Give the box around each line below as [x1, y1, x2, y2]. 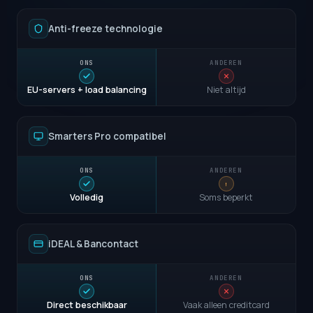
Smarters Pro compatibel [48, 130, 166, 143]
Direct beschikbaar [46, 299, 127, 312]
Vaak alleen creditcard [182, 299, 270, 312]
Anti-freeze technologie [48, 22, 163, 36]
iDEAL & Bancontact [48, 238, 138, 251]
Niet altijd [206, 84, 246, 96]
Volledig [70, 191, 103, 204]
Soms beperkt [199, 191, 253, 204]
